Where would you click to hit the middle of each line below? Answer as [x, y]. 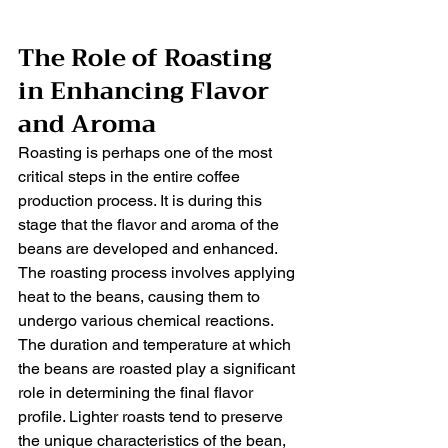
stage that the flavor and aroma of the [150, 224]
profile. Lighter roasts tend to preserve [152, 416]
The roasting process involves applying [158, 272]
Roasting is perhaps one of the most [147, 152]
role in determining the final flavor [137, 392]
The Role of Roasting [148, 57]
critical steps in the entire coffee [131, 176]
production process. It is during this [142, 200]
